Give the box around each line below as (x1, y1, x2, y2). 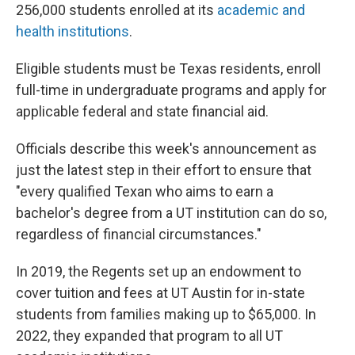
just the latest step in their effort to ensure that (16, 162, 311, 178)
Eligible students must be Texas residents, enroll (16, 60, 321, 77)
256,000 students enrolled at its (16, 2, 217, 18)
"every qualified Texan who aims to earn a (16, 183, 273, 200)
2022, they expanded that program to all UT (16, 327, 283, 344)
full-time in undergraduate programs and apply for (16, 82, 326, 98)
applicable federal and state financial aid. (16, 103, 269, 120)
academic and (217, 2, 305, 18)
